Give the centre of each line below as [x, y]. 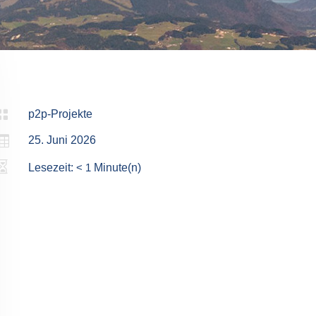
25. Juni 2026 [62, 140]
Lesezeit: [53, 167]
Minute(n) [118, 167]
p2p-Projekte [61, 114]
